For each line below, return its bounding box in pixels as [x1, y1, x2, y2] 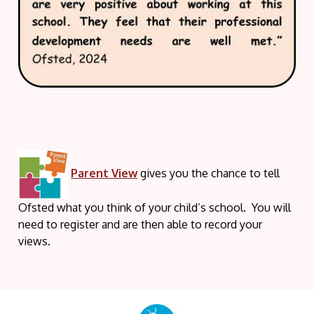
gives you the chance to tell [140, 166, 280, 181]
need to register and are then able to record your [18, 217, 263, 231]
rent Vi [84, 166, 122, 181]
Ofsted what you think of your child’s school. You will [18, 200, 292, 214]
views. [18, 233, 51, 248]
